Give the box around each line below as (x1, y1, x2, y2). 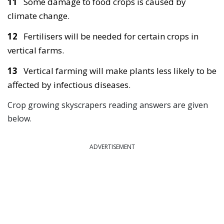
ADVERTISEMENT (89, 142, 135, 151)
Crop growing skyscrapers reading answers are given (7, 99, 208, 111)
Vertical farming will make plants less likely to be (23, 65, 216, 77)
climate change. (7, 9, 69, 21)
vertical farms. (7, 44, 64, 56)
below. (7, 113, 31, 124)
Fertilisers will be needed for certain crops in (23, 30, 198, 42)
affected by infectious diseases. (7, 79, 130, 91)
